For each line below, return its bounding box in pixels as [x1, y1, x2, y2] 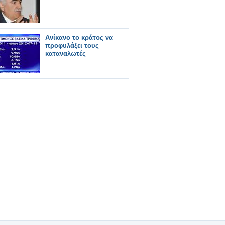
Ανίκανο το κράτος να [45, 34, 113, 41]
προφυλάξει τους [45, 42, 99, 49]
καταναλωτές [45, 50, 86, 57]
